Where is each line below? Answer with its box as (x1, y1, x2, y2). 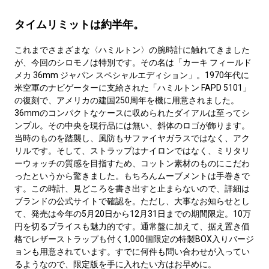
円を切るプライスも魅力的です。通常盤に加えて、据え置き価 (14, 221, 250, 231)
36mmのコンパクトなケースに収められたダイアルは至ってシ (14, 107, 250, 118)
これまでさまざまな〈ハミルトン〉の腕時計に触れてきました (14, 44, 250, 55)
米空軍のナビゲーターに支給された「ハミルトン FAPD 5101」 (14, 82, 251, 92)
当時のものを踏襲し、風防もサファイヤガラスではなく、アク (14, 133, 250, 143)
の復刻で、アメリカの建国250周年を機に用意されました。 (14, 95, 239, 105)
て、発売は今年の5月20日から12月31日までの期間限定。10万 (14, 208, 251, 219)
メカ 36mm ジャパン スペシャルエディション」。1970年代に (14, 70, 249, 80)
